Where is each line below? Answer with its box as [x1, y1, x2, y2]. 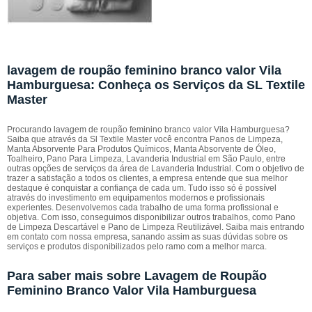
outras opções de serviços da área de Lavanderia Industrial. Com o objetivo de [7, 164, 304, 173]
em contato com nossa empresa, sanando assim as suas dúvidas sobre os [7, 232, 288, 242]
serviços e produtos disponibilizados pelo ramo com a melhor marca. [7, 242, 267, 251]
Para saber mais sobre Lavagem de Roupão [7, 269, 267, 283]
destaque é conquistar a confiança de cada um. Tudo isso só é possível [7, 183, 276, 193]
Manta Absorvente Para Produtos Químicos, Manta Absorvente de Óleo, [7, 144, 276, 154]
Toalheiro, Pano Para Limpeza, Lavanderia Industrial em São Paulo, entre [7, 154, 286, 164]
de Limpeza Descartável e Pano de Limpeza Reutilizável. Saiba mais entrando [7, 222, 304, 232]
